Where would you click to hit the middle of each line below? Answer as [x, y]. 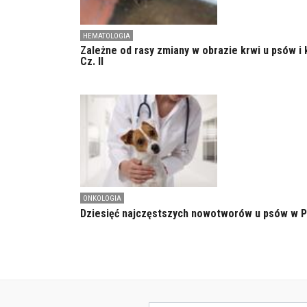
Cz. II [92, 62]
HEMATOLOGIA [107, 36]
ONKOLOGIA [102, 199]
